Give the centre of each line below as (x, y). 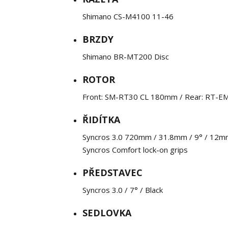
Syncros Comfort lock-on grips (135, 150)
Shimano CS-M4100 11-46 (128, 16)
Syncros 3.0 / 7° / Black (123, 190)
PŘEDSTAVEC (112, 173)
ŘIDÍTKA (101, 120)
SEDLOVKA (107, 213)
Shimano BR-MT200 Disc (126, 56)
